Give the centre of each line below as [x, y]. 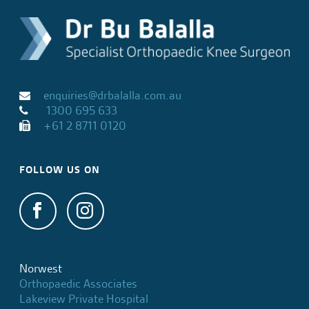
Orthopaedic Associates [79, 283]
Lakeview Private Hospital [84, 298]
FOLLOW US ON [60, 169]
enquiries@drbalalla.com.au [113, 95]
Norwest [41, 268]
